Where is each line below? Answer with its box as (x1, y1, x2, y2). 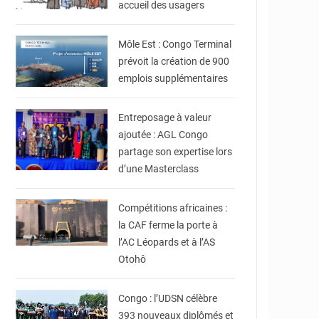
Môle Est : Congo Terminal (118, 38, 232, 50)
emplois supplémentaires (118, 73, 229, 84)
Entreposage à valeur (118, 112, 212, 123)
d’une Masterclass (118, 163, 199, 174)
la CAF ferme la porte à (118, 219, 219, 231)
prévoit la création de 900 (118, 56, 230, 67)
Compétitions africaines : (118, 202, 228, 214)
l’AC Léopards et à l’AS (118, 236, 216, 248)
